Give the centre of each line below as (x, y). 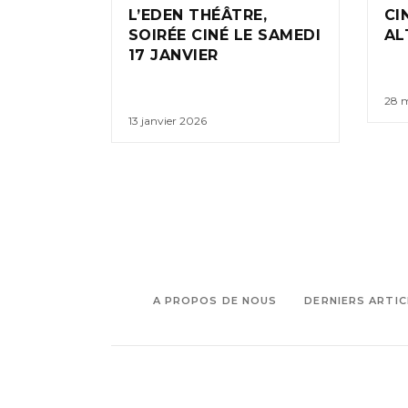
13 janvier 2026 (168, 121)
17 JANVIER (173, 56)
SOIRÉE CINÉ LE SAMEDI (225, 36)
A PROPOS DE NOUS (215, 301)
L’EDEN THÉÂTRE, (198, 15)
